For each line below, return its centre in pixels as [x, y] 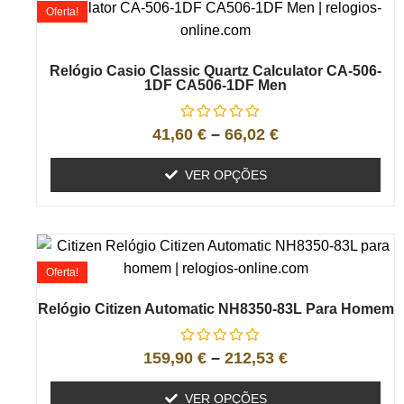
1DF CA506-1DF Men [216, 86]
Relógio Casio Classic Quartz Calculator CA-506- [216, 71]
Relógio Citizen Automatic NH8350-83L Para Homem [216, 309]
